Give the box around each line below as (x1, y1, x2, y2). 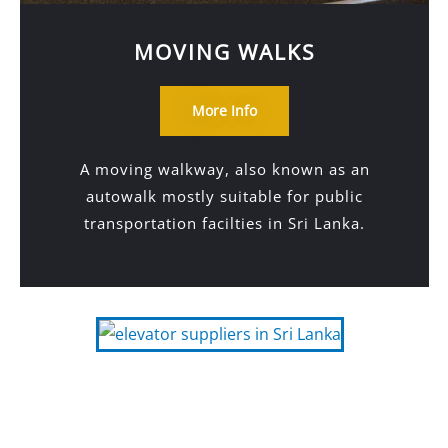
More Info (192, 101, 257, 120)
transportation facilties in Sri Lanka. (84, 213, 365, 233)
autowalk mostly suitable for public (86, 186, 363, 206)
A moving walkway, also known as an (79, 159, 370, 179)
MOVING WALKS (133, 38, 316, 66)
